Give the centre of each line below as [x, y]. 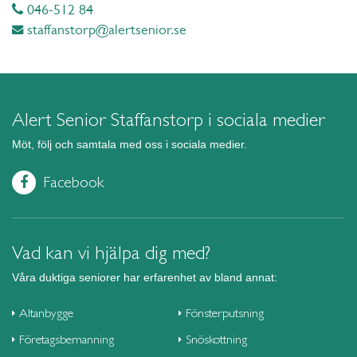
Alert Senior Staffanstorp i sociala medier [169, 119]
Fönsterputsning [225, 313]
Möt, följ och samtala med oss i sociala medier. [129, 144]
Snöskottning [216, 339]
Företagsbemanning [67, 339]
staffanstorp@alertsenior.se [105, 30]
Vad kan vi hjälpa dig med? [111, 253]
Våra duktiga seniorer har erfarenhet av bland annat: [145, 278]
